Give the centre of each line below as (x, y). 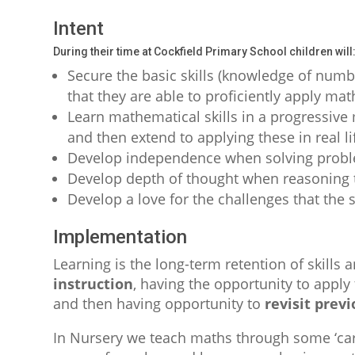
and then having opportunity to (159, 304)
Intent (79, 29)
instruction (94, 284)
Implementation (120, 237)
